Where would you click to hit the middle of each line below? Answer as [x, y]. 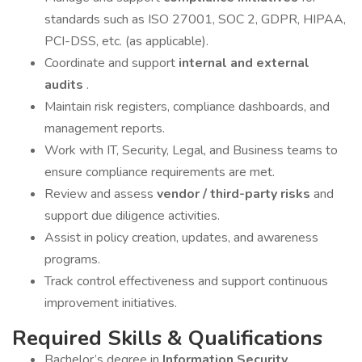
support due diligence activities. [132, 216]
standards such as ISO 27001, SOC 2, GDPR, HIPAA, [195, 19]
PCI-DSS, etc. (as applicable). [126, 41]
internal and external [244, 63]
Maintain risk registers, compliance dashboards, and [187, 107]
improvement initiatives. [111, 303]
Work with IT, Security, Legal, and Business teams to [191, 150]
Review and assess [101, 194]
